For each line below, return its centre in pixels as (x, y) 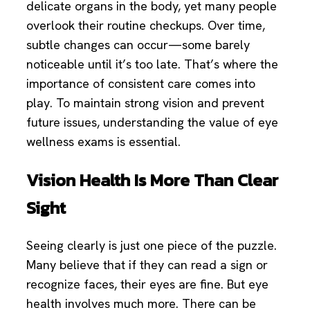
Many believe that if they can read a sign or (147, 264)
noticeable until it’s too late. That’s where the (152, 64)
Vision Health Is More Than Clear (152, 180)
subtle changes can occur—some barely (138, 45)
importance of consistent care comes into (141, 84)
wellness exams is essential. (103, 142)
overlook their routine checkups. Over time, (146, 26)
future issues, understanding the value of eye (152, 122)
